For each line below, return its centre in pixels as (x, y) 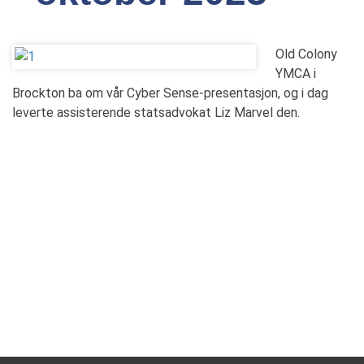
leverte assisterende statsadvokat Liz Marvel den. (156, 113)
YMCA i (296, 74)
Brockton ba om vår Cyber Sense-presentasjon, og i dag (170, 93)
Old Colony (306, 54)
